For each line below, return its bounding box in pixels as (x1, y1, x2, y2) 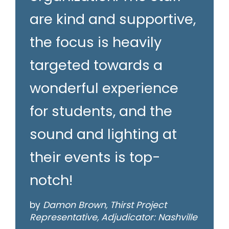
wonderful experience (30, 79, 178, 98)
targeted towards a (30, 56, 163, 75)
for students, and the (30, 102, 172, 121)
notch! (30, 171, 73, 190)
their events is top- (30, 148, 161, 167)
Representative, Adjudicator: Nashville (30, 211, 197, 224)
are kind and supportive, (30, 10, 196, 29)
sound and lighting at (30, 125, 177, 144)
